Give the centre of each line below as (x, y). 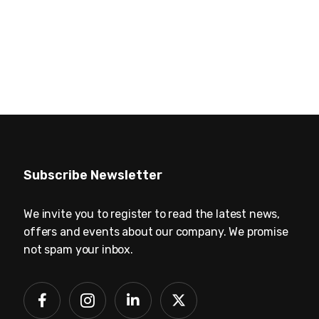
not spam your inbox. (78, 250)
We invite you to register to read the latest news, (152, 214)
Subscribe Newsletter (93, 176)
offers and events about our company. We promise (156, 232)
